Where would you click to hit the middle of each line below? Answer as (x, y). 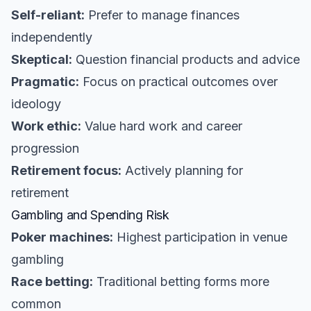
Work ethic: (46, 126)
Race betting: (52, 281)
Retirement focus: (66, 170)
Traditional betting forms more (181, 281)
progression (45, 148)
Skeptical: (42, 59)
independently (52, 37)
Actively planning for (182, 170)
